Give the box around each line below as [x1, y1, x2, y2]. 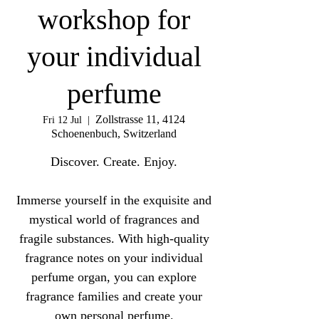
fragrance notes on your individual [25, 251, 203, 265]
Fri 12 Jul [43, 115, 82, 125]
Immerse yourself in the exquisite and [16, 193, 211, 207]
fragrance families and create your [26, 289, 202, 303]
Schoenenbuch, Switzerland [51, 127, 177, 140]
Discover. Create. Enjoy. [51, 155, 177, 169]
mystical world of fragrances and [28, 212, 199, 226]
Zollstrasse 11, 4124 [95, 113, 185, 125]
